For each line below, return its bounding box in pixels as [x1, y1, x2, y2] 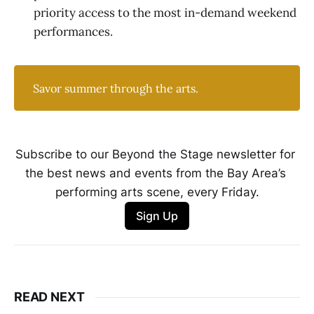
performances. [34, 24, 113, 40]
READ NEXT [14, 289, 85, 305]
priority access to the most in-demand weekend [34, 5, 296, 21]
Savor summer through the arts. [33, 81, 199, 95]
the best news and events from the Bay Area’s [25, 165, 286, 180]
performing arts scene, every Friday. [55, 184, 259, 199]
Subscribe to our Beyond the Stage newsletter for [15, 146, 295, 161]
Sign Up [136, 208, 178, 223]
